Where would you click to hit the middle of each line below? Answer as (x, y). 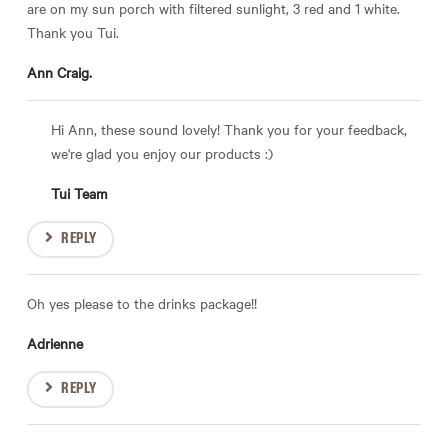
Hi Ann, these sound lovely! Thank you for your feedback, (229, 129)
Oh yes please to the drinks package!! (142, 303)
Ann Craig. (59, 72)
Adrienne (55, 343)
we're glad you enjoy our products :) (162, 153)
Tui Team (79, 193)
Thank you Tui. (73, 32)
